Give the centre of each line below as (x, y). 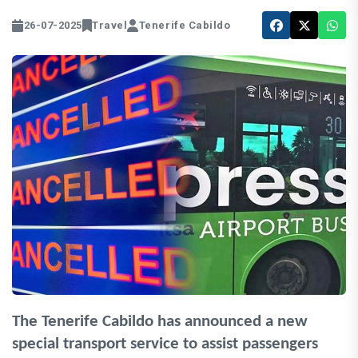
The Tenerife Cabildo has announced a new (160, 322)
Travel (110, 26)
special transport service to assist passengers (165, 344)
